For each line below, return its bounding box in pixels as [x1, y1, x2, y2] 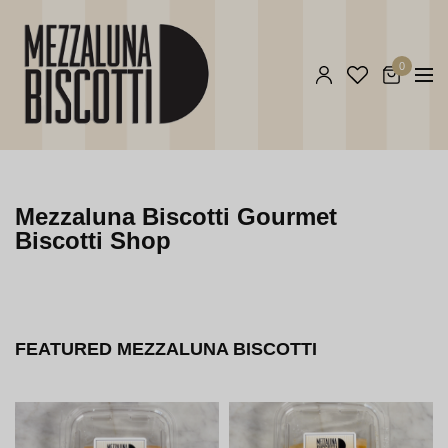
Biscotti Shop [15, 227, 171, 254]
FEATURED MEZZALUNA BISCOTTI [15, 339, 317, 359]
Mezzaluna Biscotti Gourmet [15, 203, 337, 230]
